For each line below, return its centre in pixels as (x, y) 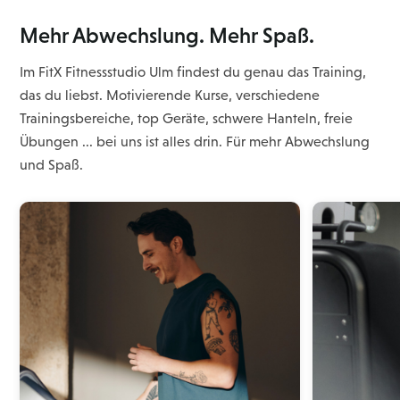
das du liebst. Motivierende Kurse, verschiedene (170, 96)
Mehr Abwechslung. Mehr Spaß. (167, 36)
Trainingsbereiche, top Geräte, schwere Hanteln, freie (187, 119)
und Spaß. (52, 165)
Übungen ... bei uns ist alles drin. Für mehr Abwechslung (195, 142)
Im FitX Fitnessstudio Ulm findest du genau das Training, (193, 72)
